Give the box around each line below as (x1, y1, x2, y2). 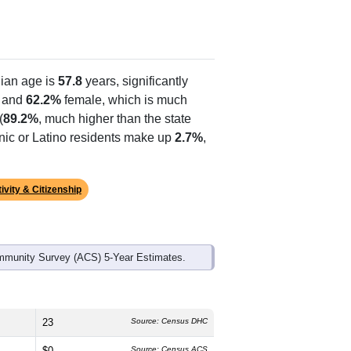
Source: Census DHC (131, 316, 208, 325)
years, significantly (82, 74, 188, 88)
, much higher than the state (38, 111, 191, 125)
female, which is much (61, 92, 187, 107)
